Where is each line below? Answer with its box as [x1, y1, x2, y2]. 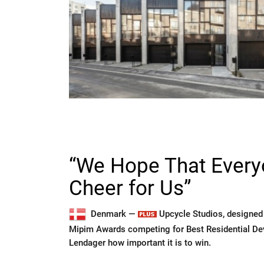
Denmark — [91, 208, 136, 219]
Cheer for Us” [69, 176, 192, 201]
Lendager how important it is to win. [69, 237, 211, 249]
